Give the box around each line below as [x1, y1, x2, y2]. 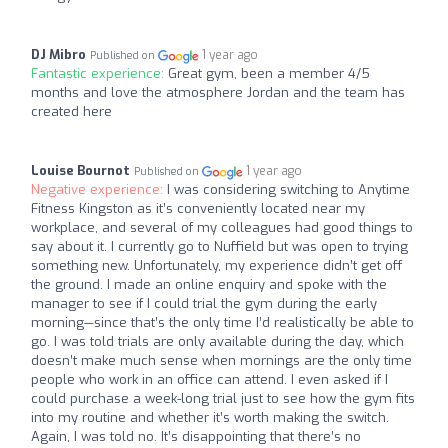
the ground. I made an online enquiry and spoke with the [31, 276, 387, 294]
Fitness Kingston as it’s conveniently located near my [31, 200, 365, 218]
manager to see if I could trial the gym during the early [31, 295, 377, 313]
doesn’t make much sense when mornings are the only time [31, 352, 412, 370]
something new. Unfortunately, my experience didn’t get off [31, 257, 403, 275]
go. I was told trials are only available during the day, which [31, 333, 404, 351]
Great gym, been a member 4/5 [168, 65, 370, 83]
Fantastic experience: [31, 65, 168, 83]
